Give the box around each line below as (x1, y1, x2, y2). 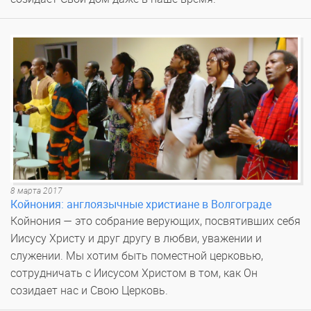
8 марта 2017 (10, 186, 62, 196)
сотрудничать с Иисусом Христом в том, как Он (10, 267, 258, 280)
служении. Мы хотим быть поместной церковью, (10, 249, 263, 263)
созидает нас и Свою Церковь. (10, 284, 168, 298)
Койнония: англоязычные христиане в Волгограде (10, 198, 271, 212)
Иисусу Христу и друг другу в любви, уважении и (10, 232, 262, 246)
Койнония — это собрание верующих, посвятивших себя (10, 215, 301, 228)
